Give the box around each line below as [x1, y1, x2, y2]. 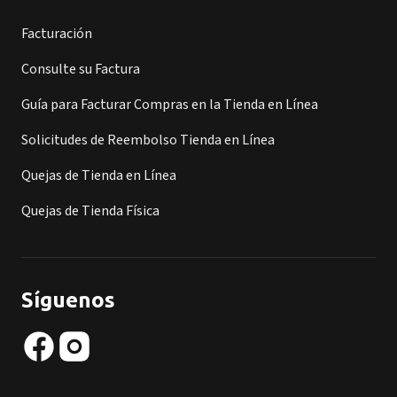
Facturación [21, 23, 92, 43]
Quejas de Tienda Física [21, 200, 160, 221]
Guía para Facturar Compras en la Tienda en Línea [21, 94, 318, 114]
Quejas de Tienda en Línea [21, 165, 176, 185]
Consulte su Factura [21, 58, 140, 79]
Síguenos [21, 287, 115, 312]
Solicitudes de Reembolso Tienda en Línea [21, 129, 275, 150]
